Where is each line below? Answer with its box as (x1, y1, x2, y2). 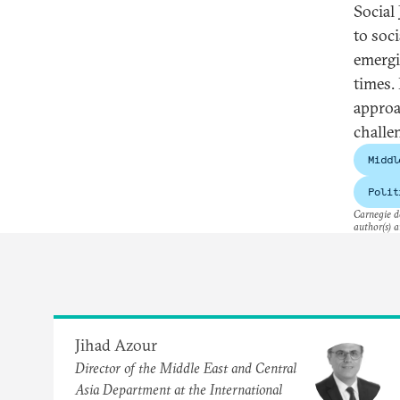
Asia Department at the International (75, 379, 282, 398)
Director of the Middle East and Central (75, 358, 296, 377)
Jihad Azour (75, 334, 157, 355)
